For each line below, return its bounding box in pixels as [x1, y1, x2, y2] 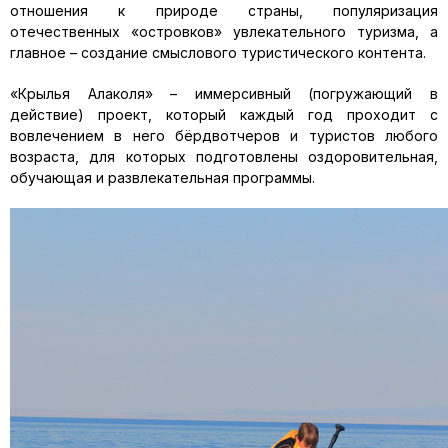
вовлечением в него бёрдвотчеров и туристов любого [10, 127, 438, 144]
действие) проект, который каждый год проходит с [10, 106, 438, 123]
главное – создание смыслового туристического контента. [10, 44, 426, 61]
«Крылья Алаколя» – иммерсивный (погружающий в [10, 85, 438, 102]
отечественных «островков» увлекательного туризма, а [10, 23, 438, 40]
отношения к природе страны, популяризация [10, 2, 438, 19]
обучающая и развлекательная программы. [10, 169, 315, 186]
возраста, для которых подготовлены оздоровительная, [10, 148, 438, 165]
